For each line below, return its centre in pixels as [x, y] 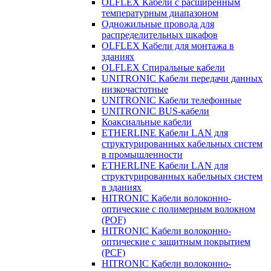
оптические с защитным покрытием [176, 241]
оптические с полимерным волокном [178, 209]
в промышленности [142, 154]
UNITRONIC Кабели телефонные [171, 100]
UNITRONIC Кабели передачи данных [182, 78]
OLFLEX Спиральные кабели [163, 67]
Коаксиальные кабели [147, 122]
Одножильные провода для [158, 24]
